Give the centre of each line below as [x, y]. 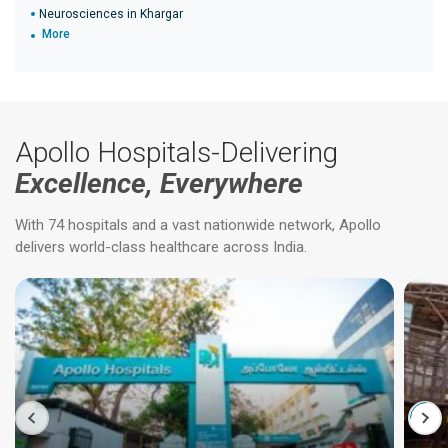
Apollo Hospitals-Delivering [176, 152]
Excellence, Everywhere [159, 183]
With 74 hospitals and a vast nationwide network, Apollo [198, 225]
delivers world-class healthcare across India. [161, 247]
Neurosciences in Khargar [111, 14]
